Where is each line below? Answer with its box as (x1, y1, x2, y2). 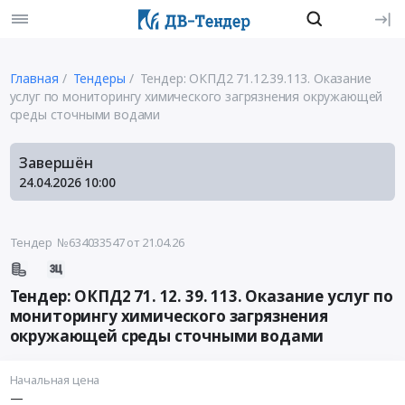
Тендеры (72, 69, 126, 87)
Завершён (19, 152, 93, 173)
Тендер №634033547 (9, 234, 125, 251)
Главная (9, 69, 59, 87)
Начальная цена (9, 372, 100, 389)
